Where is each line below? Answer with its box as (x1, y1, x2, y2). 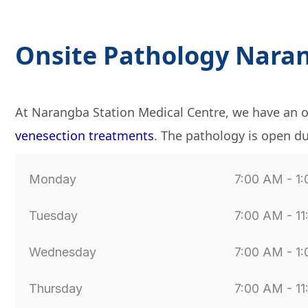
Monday (29, 171, 76, 186)
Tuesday (29, 208, 78, 223)
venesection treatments (15, 126, 154, 144)
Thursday (29, 280, 82, 296)
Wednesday (29, 244, 96, 259)
